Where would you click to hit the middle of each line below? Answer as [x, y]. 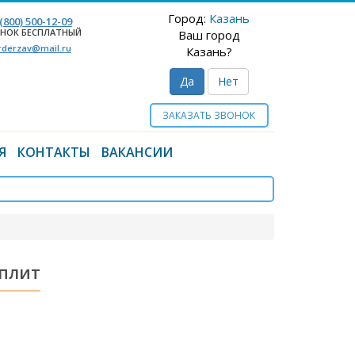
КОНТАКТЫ [54, 152]
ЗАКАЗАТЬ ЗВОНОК [209, 115]
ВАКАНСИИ [137, 152]
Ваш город [209, 35]
